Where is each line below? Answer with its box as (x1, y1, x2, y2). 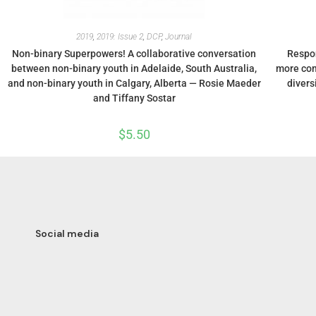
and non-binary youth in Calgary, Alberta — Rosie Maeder (7, 77, 261, 89)
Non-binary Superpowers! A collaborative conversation (12, 47, 256, 59)
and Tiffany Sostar (92, 92, 176, 104)
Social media (35, 226, 99, 240)
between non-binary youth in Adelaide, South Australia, (11, 62, 257, 74)
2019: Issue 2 (97, 31, 143, 42)
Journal (165, 31, 192, 42)
